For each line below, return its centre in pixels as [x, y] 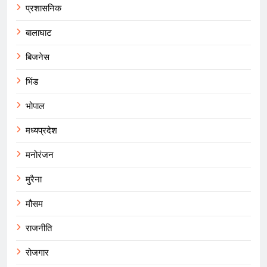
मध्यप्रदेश [41, 130]
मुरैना [34, 179]
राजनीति [39, 228]
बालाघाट [39, 32]
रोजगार [37, 252]
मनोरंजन [40, 155]
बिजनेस [38, 57]
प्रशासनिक [44, 8]
